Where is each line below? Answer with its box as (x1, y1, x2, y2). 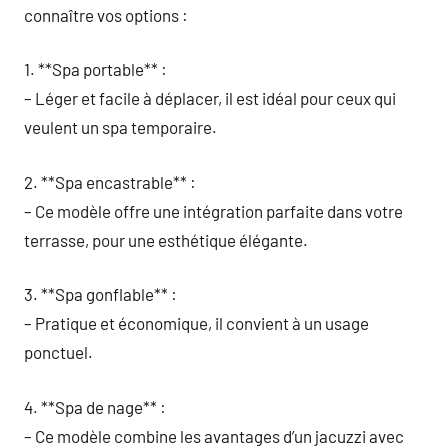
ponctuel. (24, 342, 93, 362)
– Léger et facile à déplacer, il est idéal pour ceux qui (24, 88, 396, 108)
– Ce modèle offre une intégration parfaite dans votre (24, 200, 403, 221)
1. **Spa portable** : (24, 59, 167, 79)
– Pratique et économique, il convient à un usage (24, 313, 369, 333)
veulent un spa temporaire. (24, 117, 217, 137)
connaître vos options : (24, 4, 188, 25)
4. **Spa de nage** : (24, 396, 166, 417)
